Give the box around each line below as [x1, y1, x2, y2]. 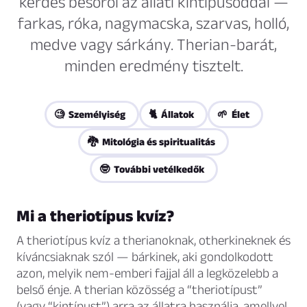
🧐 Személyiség [53, 108, 125, 121]
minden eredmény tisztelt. [64, 56, 243, 75]
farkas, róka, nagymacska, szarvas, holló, [18, 14, 289, 33]
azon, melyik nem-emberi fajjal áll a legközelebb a [16, 266, 278, 281]
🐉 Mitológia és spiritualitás [88, 136, 215, 148]
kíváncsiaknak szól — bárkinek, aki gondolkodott [16, 249, 273, 265]
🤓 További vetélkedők [99, 163, 204, 175]
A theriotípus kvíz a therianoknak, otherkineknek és [16, 233, 291, 248]
